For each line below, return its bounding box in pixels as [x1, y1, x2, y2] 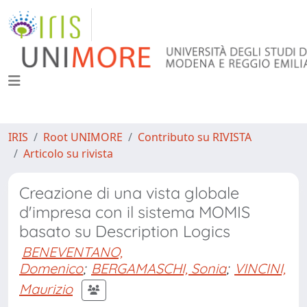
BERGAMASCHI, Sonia [91, 260, 226, 277]
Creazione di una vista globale [19, 183, 239, 203]
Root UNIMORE [43, 130, 123, 145]
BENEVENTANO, [22, 243, 123, 260]
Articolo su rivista [23, 146, 113, 161]
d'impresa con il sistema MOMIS [19, 202, 250, 222]
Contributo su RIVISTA [138, 130, 251, 145]
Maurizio [19, 280, 73, 297]
